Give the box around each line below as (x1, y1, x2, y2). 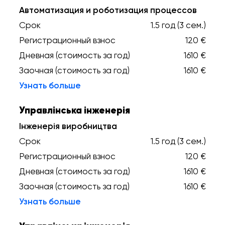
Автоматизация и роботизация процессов (19, 5, 197, 15)
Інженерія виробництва (19, 121, 117, 131)
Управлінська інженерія (19, 104, 130, 116)
